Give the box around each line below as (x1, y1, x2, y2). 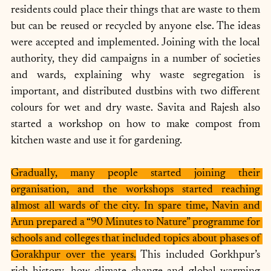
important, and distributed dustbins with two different (11, 87, 260, 97)
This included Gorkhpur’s (135, 250, 260, 261)
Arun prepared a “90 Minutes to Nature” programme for (11, 217, 260, 228)
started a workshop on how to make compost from (11, 119, 260, 130)
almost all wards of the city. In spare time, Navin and (11, 201, 260, 212)
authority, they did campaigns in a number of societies (11, 54, 260, 65)
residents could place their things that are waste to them (11, 5, 260, 16)
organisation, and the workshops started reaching (11, 184, 260, 195)
